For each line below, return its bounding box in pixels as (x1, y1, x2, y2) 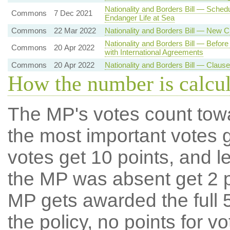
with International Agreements (104, 48, 203, 56)
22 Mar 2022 (53, 26, 96, 35)
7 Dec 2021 (53, 9, 92, 17)
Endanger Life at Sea (104, 13, 175, 22)
